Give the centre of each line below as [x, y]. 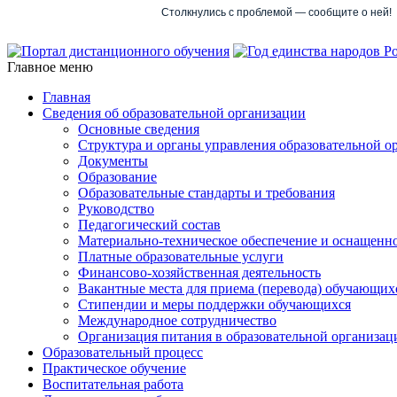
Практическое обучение [114, 368]
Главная [66, 97]
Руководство [116, 209]
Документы [113, 161]
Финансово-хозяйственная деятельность [199, 272]
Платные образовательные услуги [181, 257]
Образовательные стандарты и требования [206, 193]
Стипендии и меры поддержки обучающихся [214, 304]
